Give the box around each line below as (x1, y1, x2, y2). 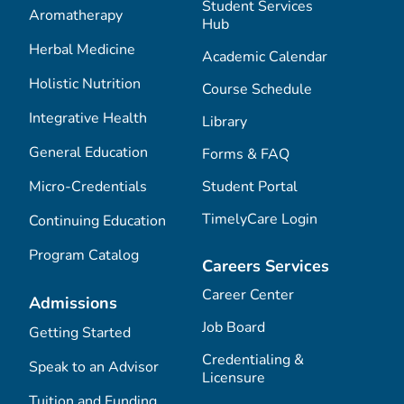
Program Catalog (29, 245, 139, 266)
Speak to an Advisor (29, 357, 159, 378)
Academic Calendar (202, 47, 327, 68)
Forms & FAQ (202, 144, 289, 165)
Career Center (202, 285, 294, 306)
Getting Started (29, 323, 131, 344)
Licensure (202, 368, 265, 389)
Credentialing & (202, 350, 304, 371)
